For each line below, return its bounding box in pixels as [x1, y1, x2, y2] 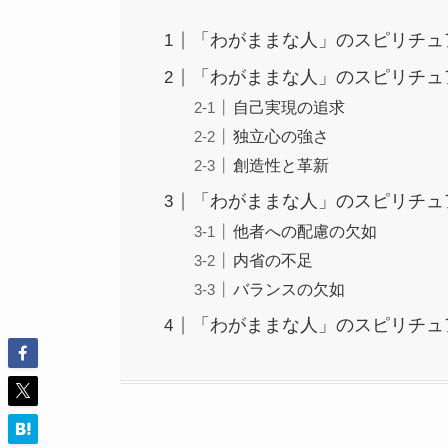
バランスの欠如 [232, 280, 345, 299]
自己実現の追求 [232, 98, 345, 117]
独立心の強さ [232, 127, 329, 146]
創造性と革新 [232, 156, 329, 175]
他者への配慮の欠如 [232, 222, 377, 241]
